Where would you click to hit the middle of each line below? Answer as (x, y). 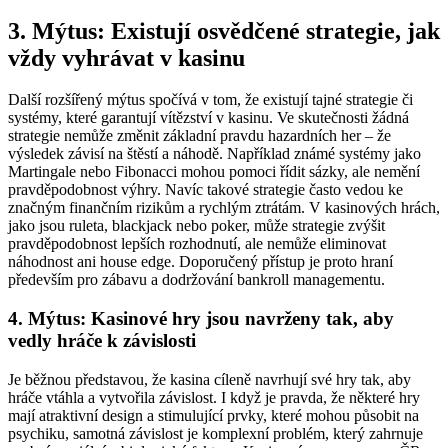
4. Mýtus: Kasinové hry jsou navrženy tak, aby (201, 319)
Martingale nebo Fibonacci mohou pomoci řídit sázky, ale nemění (214, 172)
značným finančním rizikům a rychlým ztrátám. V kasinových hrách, (224, 208)
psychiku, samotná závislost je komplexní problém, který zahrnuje (215, 433)
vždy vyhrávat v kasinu (126, 57)
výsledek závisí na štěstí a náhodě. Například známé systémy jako (214, 154)
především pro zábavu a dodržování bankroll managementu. (196, 280)
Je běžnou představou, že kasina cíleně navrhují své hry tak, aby (209, 379)
